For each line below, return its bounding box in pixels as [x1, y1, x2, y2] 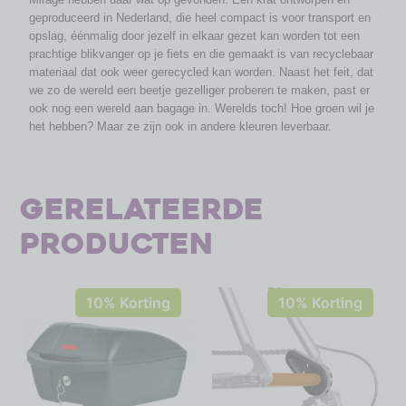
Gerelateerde [20, 190, 265, 229]
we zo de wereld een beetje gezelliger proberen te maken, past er [29, 82, 371, 97]
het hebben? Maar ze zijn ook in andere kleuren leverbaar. [29, 119, 333, 133]
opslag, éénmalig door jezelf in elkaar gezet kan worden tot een [29, 28, 361, 43]
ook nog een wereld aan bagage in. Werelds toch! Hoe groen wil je [29, 101, 375, 115]
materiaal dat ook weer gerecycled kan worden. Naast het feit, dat [29, 64, 374, 79]
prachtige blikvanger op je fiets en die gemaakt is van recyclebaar [29, 46, 374, 61]
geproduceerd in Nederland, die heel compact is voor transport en [29, 10, 372, 24]
